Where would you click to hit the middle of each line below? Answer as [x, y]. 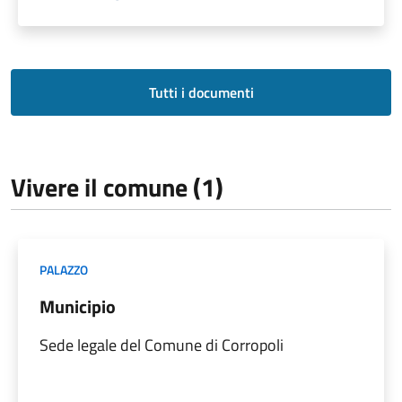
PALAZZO [64, 269]
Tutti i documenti [201, 92]
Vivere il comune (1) [117, 187]
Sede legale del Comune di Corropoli [162, 345]
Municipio [78, 306]
